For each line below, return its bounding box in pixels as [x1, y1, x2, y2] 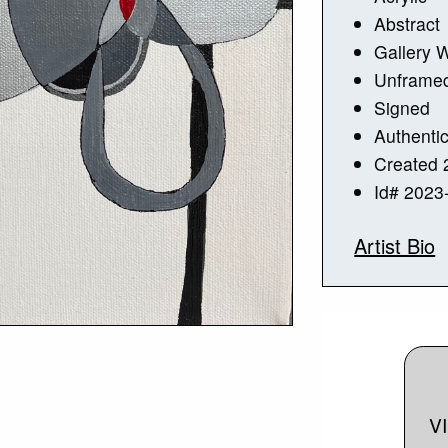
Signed [374, 94, 431, 120]
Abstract [374, 10, 441, 36]
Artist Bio [354, 230, 436, 260]
